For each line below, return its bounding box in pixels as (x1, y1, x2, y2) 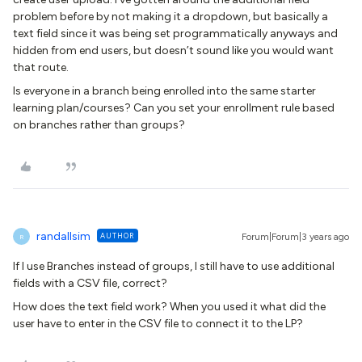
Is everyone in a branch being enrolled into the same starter (13, 84, 316, 98)
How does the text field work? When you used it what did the (13, 300, 326, 314)
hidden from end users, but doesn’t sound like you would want (13, 44, 334, 57)
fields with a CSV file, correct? (13, 276, 167, 290)
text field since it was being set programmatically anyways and (13, 27, 338, 40)
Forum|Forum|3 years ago (242, 231, 349, 242)
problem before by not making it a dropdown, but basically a (13, 10, 328, 23)
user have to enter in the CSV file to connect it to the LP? (13, 317, 303, 330)
